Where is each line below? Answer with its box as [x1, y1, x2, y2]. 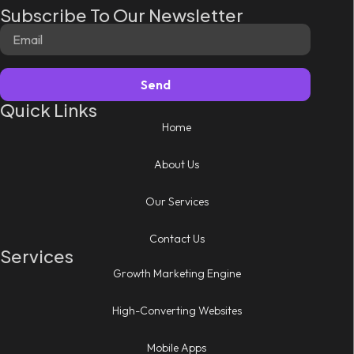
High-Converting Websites [111, 303, 242, 318]
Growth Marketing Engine [112, 265, 241, 281]
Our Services [145, 194, 209, 209]
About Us [154, 156, 199, 171]
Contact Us [149, 231, 205, 246]
